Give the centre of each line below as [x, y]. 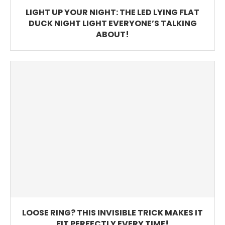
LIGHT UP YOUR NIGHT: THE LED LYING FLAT [113, 12]
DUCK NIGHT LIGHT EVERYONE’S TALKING [113, 23]
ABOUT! [113, 34]
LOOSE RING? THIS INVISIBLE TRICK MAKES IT [113, 212]
